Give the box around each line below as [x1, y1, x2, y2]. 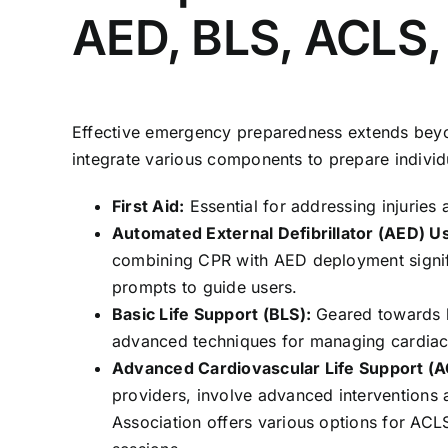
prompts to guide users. [112, 277, 298, 298]
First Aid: [112, 196, 185, 217]
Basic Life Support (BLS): [112, 304, 311, 325]
